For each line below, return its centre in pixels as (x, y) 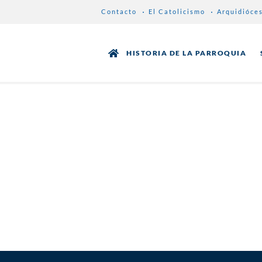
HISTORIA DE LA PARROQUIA (186, 53)
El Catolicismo (177, 11)
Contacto (119, 11)
